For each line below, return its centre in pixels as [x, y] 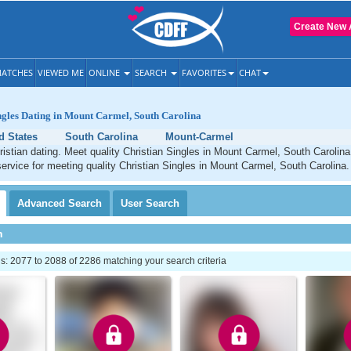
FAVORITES [204, 72]
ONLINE [105, 72]
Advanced [43, 203]
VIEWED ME [61, 72]
